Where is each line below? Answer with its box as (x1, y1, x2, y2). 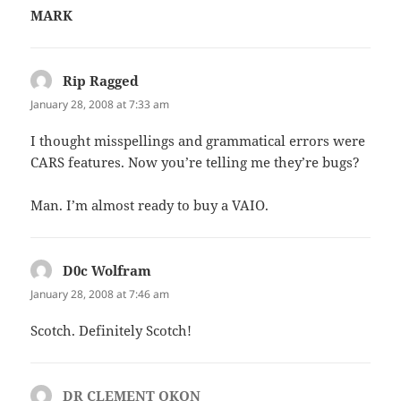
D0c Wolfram (63, 261, 152, 280)
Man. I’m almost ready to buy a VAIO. (30, 196, 269, 215)
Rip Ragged (63, 71, 140, 90)
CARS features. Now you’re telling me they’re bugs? (30, 153, 361, 172)
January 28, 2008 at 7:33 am (30, 96, 170, 112)
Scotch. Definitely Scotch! (30, 321, 192, 340)
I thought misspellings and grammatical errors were (30, 132, 366, 150)
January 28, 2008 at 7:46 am (30, 286, 170, 303)
